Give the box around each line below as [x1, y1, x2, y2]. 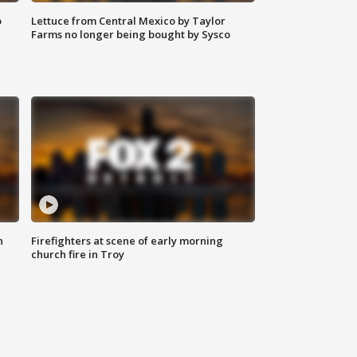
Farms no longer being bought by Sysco [31, 27, 231, 42]
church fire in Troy [31, 247, 125, 262]
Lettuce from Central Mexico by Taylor [31, 14, 226, 29]
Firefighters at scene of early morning [31, 233, 224, 249]
